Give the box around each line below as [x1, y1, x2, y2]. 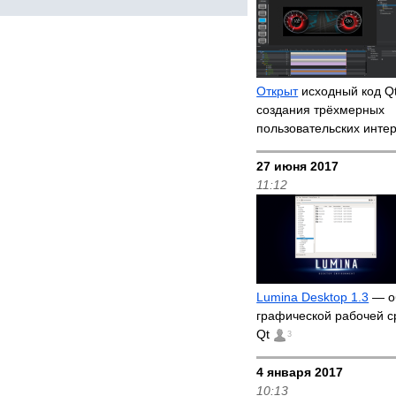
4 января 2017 [256, 365, 344, 379]
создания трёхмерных [256, 103, 385, 117]
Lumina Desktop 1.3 [256, 290, 369, 304]
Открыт [256, 84, 299, 98]
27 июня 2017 [256, 159, 339, 173]
